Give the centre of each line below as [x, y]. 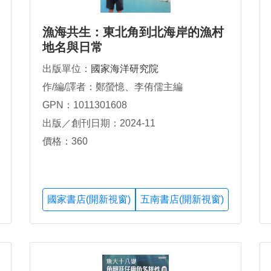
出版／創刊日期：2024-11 [99, 123]
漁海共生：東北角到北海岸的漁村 [133, 32]
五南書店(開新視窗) [182, 200]
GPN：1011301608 [85, 105]
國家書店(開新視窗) [89, 200]
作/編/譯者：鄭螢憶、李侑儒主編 [113, 87]
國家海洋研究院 [125, 69]
